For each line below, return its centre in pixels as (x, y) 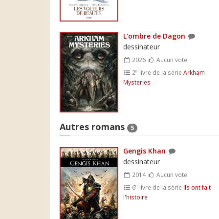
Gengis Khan (144, 151)
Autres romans (93, 127)
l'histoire (135, 197)
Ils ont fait (197, 187)
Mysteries (137, 82)
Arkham (194, 72)
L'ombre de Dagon (154, 36)
